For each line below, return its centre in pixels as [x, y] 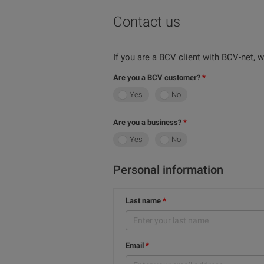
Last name [143, 201]
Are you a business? [147, 122]
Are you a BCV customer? [157, 77]
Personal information [168, 170]
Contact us [147, 22]
